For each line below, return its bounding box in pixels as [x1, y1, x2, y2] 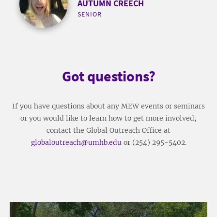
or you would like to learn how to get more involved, [20, 113, 197, 123]
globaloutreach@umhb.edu [31, 138, 124, 147]
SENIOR [77, 9, 102, 18]
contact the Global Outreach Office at [46, 125, 170, 135]
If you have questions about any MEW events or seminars [12, 101, 205, 110]
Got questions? [62, 66, 155, 85]
